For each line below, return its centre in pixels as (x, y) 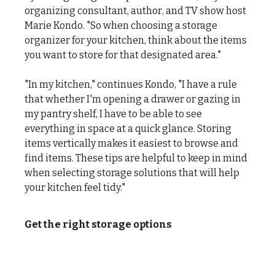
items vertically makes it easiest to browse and (131, 143)
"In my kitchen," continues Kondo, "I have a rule (131, 84)
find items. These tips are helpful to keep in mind (136, 158)
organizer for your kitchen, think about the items (136, 40)
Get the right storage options (98, 224)
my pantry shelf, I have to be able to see (113, 114)
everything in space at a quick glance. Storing (128, 128)
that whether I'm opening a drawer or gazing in (133, 99)
